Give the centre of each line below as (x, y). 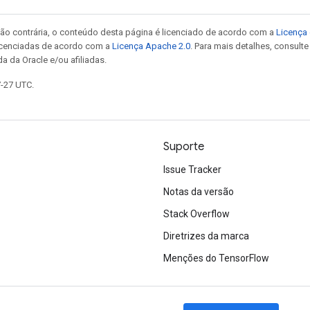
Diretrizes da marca (206, 236)
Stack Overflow (197, 214)
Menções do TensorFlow (216, 258)
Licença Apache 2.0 (151, 46)
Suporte (184, 147)
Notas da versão (199, 192)
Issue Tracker (192, 170)
